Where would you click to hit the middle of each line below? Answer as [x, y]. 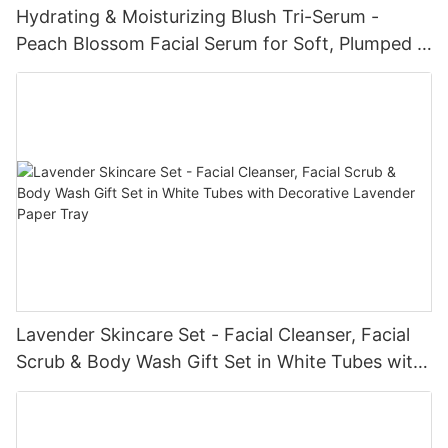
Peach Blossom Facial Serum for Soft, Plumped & [222, 43]
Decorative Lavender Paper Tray [152, 389]
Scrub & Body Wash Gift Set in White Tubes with [220, 362]
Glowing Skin [71, 70]
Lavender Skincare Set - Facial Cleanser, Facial [213, 335]
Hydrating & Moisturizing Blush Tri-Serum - [197, 16]
